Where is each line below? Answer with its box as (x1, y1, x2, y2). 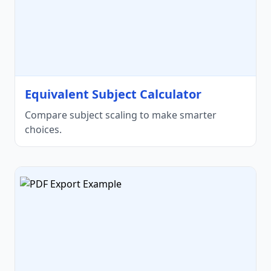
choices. (25, 122, 62, 136)
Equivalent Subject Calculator (25, 85, 201, 102)
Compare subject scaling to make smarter (25, 108, 217, 122)
